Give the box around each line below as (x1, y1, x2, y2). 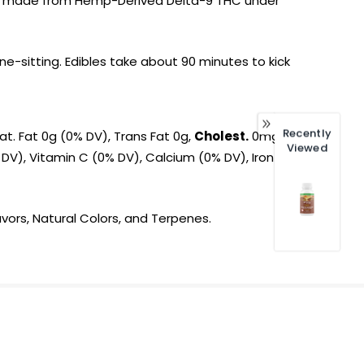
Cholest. (194, 128, 249, 145)
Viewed (287, 140, 327, 156)
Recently (282, 125, 332, 141)
